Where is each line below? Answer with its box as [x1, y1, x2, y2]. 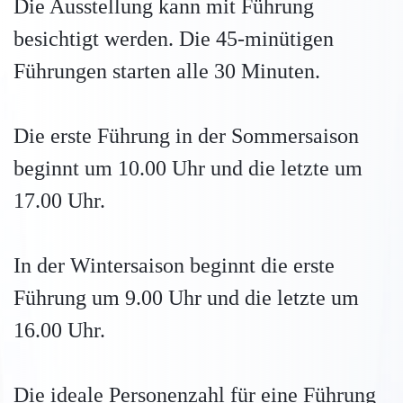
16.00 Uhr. [13, 318, 105, 342]
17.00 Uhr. [13, 188, 105, 212]
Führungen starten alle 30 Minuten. [13, 58, 320, 83]
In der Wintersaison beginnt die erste [13, 253, 335, 277]
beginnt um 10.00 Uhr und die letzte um [13, 156, 363, 180]
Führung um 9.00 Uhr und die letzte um [13, 285, 359, 309]
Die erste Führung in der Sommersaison [13, 123, 359, 148]
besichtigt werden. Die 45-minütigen [13, 26, 334, 50]
